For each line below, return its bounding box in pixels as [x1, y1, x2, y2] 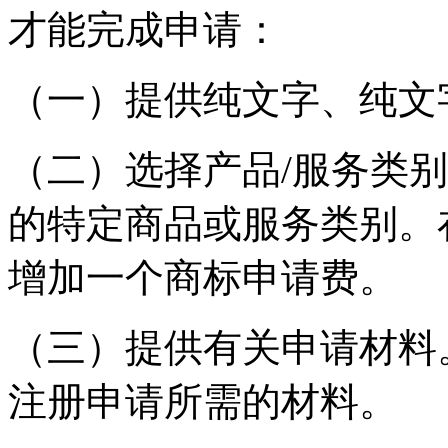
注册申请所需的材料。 [8, 379, 398, 423]
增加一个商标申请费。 [8, 255, 398, 299]
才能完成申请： [8, 7, 281, 51]
